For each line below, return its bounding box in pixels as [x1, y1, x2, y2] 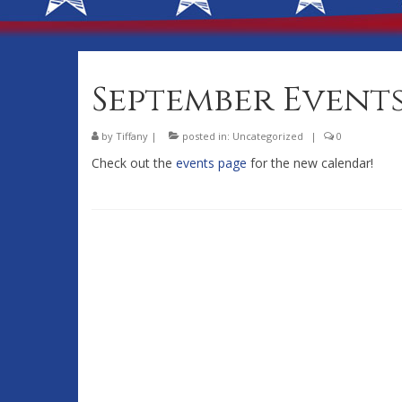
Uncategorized [232, 129, 303, 143]
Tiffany [116, 129, 148, 143]
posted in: [179, 129, 232, 143]
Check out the [92, 154, 176, 171]
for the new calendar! [247, 154, 373, 171]
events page [176, 154, 247, 171]
